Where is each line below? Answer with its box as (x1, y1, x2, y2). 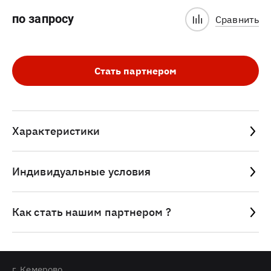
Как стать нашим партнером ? (12, 205, 171, 219)
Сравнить (215, 13, 259, 25)
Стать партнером (94, 65, 177, 77)
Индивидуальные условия (12, 165, 151, 178)
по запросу (12, 11, 74, 26)
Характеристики (12, 124, 100, 138)
